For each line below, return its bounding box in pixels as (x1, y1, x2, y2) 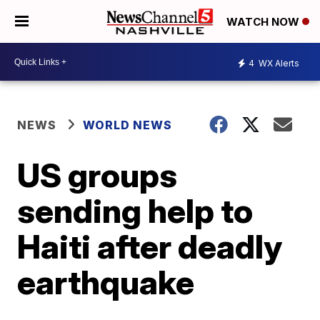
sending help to (17, 191, 254, 231)
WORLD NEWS (83, 118, 173, 132)
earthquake (17, 262, 195, 302)
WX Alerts (256, 57, 299, 69)
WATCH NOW (226, 15, 302, 29)
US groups (17, 155, 178, 195)
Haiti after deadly (17, 226, 283, 266)
